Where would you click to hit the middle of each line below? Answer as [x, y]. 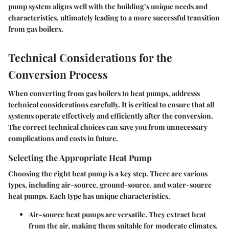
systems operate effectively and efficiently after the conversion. [111, 116]
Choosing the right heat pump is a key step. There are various [108, 174]
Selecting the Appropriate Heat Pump [80, 158]
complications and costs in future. [63, 139]
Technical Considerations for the [90, 57]
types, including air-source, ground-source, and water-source [110, 185]
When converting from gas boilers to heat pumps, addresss [104, 94]
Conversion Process [58, 74]
